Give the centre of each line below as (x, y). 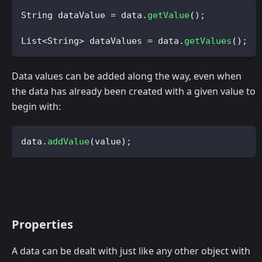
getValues (208, 41)
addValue (68, 142)
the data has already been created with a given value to (134, 92)
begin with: (36, 107)
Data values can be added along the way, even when (127, 76)
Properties (42, 225)
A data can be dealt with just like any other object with (131, 251)
